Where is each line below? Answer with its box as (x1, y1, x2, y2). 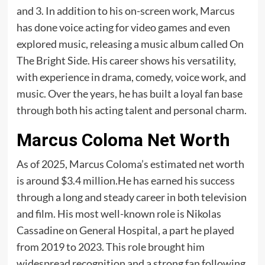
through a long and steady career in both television (16, 190, 247, 203)
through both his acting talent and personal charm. (16, 103, 247, 117)
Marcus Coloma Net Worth (16, 129, 230, 150)
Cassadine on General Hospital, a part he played (16, 223, 234, 237)
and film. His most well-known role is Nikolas (16, 206, 221, 220)
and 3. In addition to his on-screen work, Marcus (16, 4, 235, 17)
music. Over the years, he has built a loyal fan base (16, 86, 243, 100)
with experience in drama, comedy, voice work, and (16, 70, 246, 83)
